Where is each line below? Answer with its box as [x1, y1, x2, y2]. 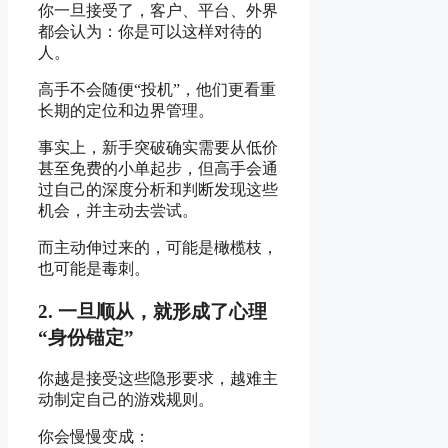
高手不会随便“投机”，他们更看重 [38, 80, 276, 98]
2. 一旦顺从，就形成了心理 [38, 300, 267, 322]
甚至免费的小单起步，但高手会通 [38, 159, 278, 177]
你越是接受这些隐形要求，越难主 [38, 370, 278, 388]
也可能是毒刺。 [38, 259, 150, 277]
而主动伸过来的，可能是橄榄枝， [38, 238, 278, 256]
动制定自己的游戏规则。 [38, 391, 214, 409]
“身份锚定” [38, 326, 134, 348]
